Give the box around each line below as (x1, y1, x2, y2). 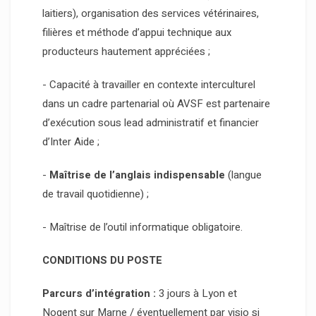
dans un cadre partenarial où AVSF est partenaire (42, 96, 270, 112)
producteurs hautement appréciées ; (42, 44, 210, 60)
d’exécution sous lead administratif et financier (42, 115, 259, 131)
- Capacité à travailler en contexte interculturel (42, 77, 255, 93)
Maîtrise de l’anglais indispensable (49, 167, 225, 183)
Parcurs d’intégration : (42, 286, 156, 302)
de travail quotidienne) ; (42, 186, 149, 202)
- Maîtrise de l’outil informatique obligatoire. (42, 219, 243, 236)
